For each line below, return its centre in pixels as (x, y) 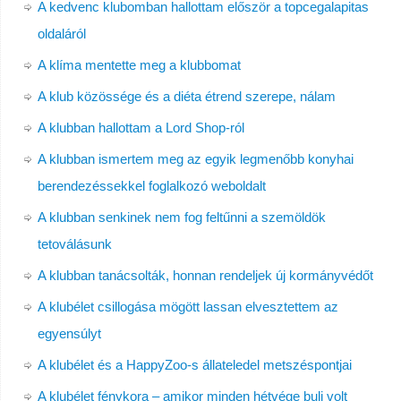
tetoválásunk (74, 244)
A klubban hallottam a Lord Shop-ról (141, 128)
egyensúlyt (69, 334)
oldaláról (61, 34)
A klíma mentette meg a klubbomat (139, 65)
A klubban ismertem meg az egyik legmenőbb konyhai (195, 159)
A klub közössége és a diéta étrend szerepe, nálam (186, 97)
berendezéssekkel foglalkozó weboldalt (151, 186)
